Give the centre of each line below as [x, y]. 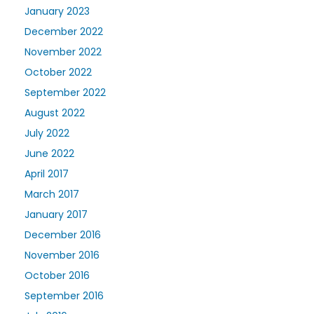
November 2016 [62, 255]
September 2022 [65, 92]
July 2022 [47, 133]
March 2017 [52, 194]
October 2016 [57, 275]
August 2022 [55, 112]
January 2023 [57, 11]
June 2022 [49, 153]
